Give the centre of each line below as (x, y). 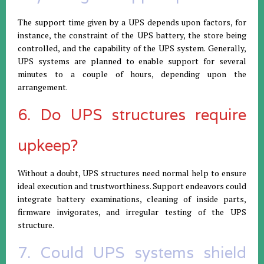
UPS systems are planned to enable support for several (132, 61)
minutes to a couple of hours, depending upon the (132, 74)
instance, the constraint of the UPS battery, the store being (132, 35)
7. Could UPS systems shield (132, 252)
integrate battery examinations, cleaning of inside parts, (132, 199)
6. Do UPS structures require (132, 114)
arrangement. (43, 87)
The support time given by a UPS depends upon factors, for (132, 22)
